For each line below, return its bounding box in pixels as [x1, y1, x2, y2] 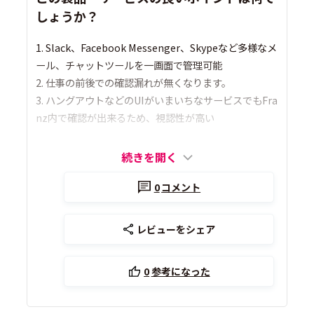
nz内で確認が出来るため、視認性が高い [36, 110, 215, 125]
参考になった [151, 264, 210, 279]
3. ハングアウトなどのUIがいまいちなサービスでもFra [36, 93, 278, 108]
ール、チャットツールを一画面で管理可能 [36, 57, 223, 73]
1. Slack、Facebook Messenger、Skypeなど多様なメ [36, 40, 278, 55]
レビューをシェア [137, 222, 216, 237]
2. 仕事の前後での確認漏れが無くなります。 [36, 75, 232, 90]
